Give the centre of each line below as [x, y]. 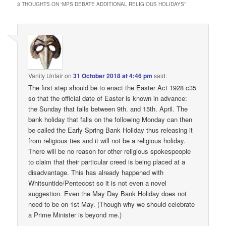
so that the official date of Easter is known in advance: [108, 98]
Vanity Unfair [46, 76]
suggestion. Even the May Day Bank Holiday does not [108, 194]
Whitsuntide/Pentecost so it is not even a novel [98, 183]
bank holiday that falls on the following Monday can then [110, 120]
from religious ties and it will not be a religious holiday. [107, 141]
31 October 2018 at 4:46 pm [113, 76]
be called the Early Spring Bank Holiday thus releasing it [111, 130]
